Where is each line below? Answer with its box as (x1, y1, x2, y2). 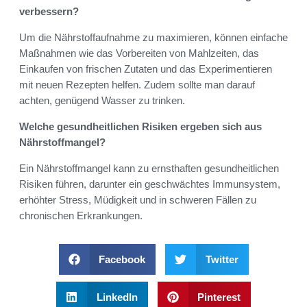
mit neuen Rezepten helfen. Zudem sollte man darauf (19, 79, 255, 91)
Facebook (99, 254, 145, 266)
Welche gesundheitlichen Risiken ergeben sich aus (19, 121, 262, 133)
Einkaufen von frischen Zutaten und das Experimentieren (19, 63, 272, 75)
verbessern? (19, 5, 79, 18)
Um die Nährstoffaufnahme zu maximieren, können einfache (19, 32, 288, 44)
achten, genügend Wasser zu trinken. (19, 95, 185, 107)
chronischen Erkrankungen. (19, 210, 143, 222)
